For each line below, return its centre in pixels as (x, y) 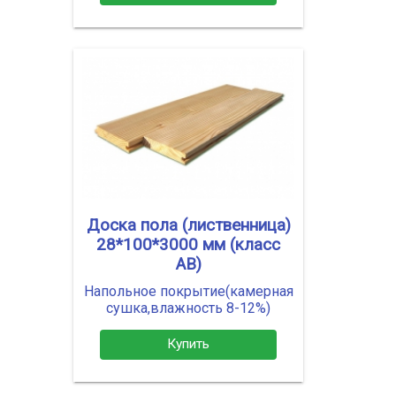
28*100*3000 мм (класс (188, 244)
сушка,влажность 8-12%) (188, 308)
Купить (188, 344)
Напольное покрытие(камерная (188, 291)
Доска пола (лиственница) (188, 225)
